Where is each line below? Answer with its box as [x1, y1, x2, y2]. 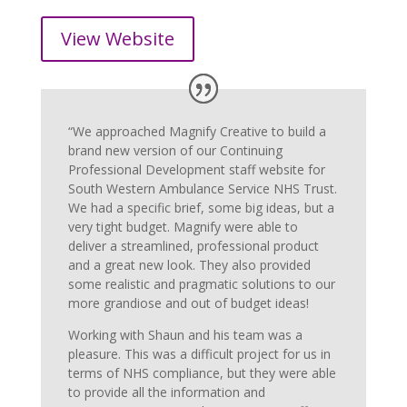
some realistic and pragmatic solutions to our [67, 274, 335, 293]
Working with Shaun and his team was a [67, 325, 303, 343]
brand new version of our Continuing [67, 141, 283, 159]
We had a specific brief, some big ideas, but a [67, 198, 334, 216]
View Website [60, 26, 174, 51]
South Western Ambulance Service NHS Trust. [67, 179, 337, 197]
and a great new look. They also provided [67, 255, 311, 273]
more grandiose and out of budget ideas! [67, 293, 309, 312]
